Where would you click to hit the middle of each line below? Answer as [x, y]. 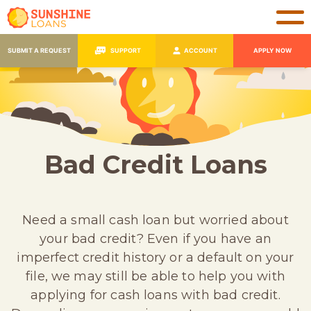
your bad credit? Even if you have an [155, 239]
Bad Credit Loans [155, 165]
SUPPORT [126, 50]
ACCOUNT [201, 50]
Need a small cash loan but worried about [155, 220]
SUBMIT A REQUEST [39, 50]
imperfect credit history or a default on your [155, 258]
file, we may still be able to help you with [155, 276]
